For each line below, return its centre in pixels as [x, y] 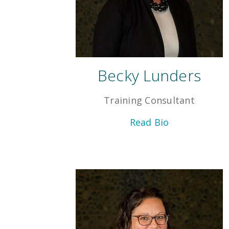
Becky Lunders [149, 76]
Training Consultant [149, 100]
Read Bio [149, 122]
